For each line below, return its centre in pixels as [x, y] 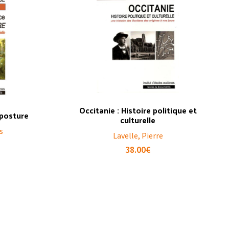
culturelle [138, 120]
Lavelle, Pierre [138, 135]
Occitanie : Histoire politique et [138, 110]
